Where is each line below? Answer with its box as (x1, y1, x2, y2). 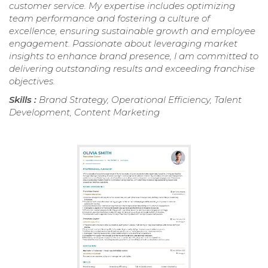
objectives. (9, 75, 55, 87)
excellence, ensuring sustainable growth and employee (9, 25, 255, 37)
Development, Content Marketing (9, 106, 160, 118)
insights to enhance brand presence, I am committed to (9, 50, 258, 62)
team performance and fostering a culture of (9, 13, 210, 25)
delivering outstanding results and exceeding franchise (9, 63, 255, 75)
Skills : (9, 94, 39, 106)
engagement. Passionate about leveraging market (9, 38, 237, 50)
